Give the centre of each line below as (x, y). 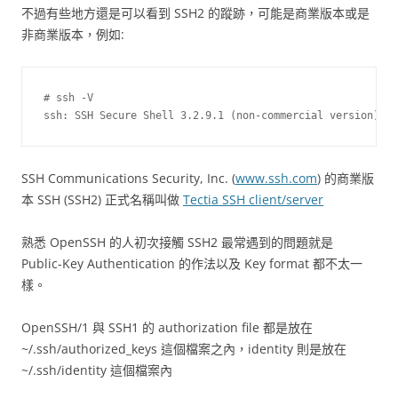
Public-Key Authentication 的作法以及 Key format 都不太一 (192, 263)
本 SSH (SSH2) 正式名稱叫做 (102, 199)
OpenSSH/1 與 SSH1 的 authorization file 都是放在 (167, 327)
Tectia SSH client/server (253, 199)
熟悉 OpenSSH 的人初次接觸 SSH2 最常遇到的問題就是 (177, 242)
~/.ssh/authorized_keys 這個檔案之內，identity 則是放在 (184, 349)
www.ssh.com (276, 178)
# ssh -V (68, 98)
